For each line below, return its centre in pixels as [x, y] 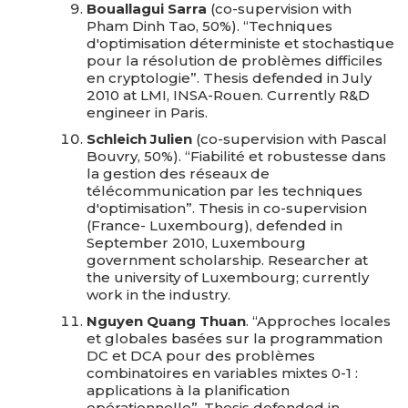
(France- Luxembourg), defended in [214, 225]
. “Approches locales [318, 321]
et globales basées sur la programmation [235, 338]
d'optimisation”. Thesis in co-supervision [227, 208]
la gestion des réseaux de [178, 173]
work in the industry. [158, 295]
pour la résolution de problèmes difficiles [235, 61]
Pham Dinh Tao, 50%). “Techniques [209, 26]
